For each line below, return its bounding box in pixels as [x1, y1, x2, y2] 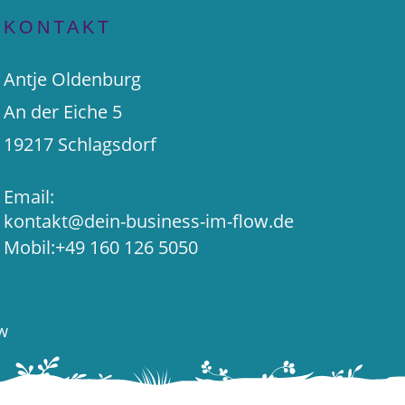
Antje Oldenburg [4, 67, 142, 91]
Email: [4, 184, 55, 209]
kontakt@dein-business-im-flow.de [4, 209, 295, 233]
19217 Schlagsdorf [4, 132, 157, 156]
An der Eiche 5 [4, 99, 123, 124]
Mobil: [4, 235, 56, 259]
